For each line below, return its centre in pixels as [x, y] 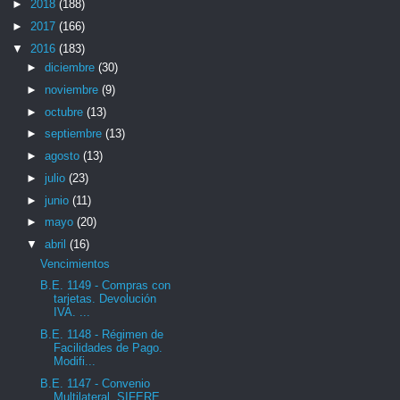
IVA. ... [72, 312]
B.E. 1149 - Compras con [106, 286]
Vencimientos [75, 263]
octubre [65, 112]
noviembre [73, 89]
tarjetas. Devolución [105, 299]
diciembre [71, 67]
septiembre [75, 134]
